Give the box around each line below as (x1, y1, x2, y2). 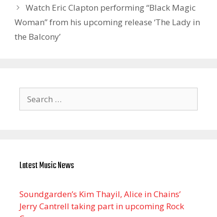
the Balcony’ (15, 31, 61, 43)
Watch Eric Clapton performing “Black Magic (26, 2, 196, 14)
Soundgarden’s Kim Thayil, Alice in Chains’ (19, 188, 181, 200)
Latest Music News (19, 159, 74, 173)
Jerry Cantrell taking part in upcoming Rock (19, 201, 184, 212)
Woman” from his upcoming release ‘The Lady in (15, 16, 200, 28)
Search (19, 88, 45, 99)
